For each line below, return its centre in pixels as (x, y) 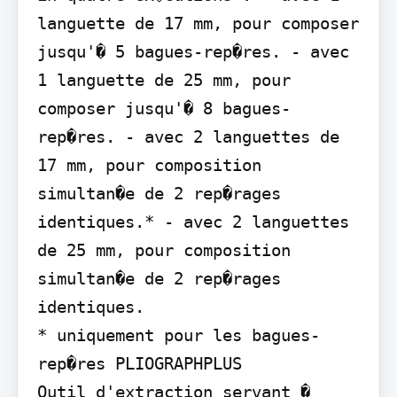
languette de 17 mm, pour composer (198, 23)
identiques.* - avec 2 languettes (193, 222)
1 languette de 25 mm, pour (163, 80)
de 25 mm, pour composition (163, 250)
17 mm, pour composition (149, 165)
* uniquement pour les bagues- (178, 335)
